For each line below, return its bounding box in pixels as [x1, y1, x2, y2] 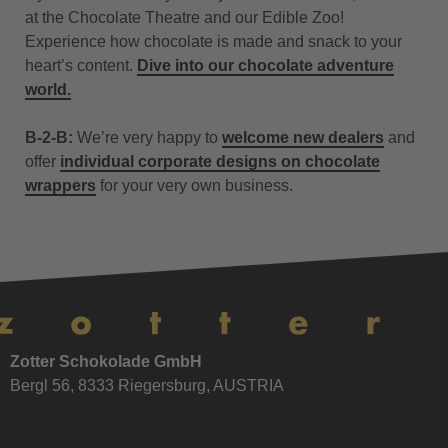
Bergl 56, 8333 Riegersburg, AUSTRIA [10, 376, 284, 394]
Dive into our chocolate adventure [137, 57, 394, 75]
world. [25, 81, 71, 99]
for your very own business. [96, 177, 301, 195]
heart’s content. [25, 57, 137, 75]
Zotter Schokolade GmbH [10, 352, 202, 370]
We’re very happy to [77, 129, 222, 147]
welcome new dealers [222, 129, 384, 147]
